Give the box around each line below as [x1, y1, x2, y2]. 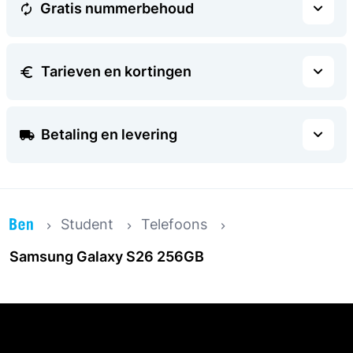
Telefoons [141, 216, 207, 233]
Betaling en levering [41, 126, 177, 143]
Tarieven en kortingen [41, 63, 191, 80]
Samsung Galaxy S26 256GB [9, 248, 204, 266]
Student [61, 216, 113, 233]
